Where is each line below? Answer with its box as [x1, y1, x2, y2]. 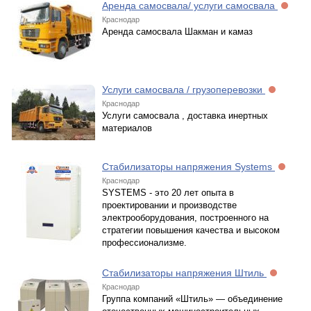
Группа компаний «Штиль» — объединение [102, 294, 283, 304]
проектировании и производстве [102, 200, 237, 210]
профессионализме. [102, 237, 187, 248]
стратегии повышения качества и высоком [102, 225, 280, 235]
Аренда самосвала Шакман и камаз [102, 26, 253, 37]
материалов [102, 123, 152, 133]
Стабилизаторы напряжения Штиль [102, 267, 267, 278]
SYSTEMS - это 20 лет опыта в [102, 187, 234, 198]
